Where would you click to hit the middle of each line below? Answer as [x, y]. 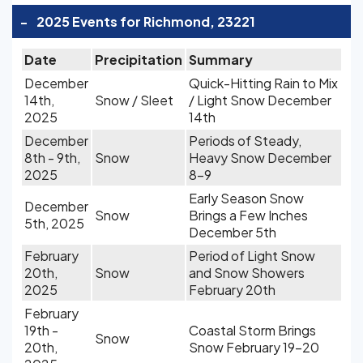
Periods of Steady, [245, 141]
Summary [221, 60]
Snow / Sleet [134, 100]
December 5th [233, 232]
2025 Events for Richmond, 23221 [146, 21]
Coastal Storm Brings [252, 330]
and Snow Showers [247, 273]
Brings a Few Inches [248, 215]
